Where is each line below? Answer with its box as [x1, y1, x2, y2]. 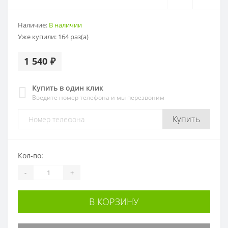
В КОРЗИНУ [89, 195, 139, 208]
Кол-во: [18, 151, 43, 161]
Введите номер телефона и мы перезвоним [32, 93, 164, 102]
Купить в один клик [32, 83, 103, 93]
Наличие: [18, 20, 49, 30]
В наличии [49, 20, 82, 30]
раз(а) [69, 32, 89, 42]
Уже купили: [18, 32, 58, 42]
